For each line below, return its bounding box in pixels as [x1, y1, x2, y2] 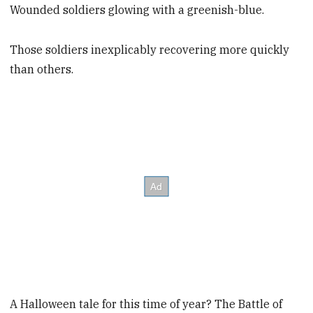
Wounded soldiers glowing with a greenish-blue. [10, 3, 265, 17]
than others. [10, 61, 74, 76]
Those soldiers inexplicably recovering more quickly [10, 42, 290, 57]
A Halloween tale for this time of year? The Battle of [10, 296, 283, 311]
